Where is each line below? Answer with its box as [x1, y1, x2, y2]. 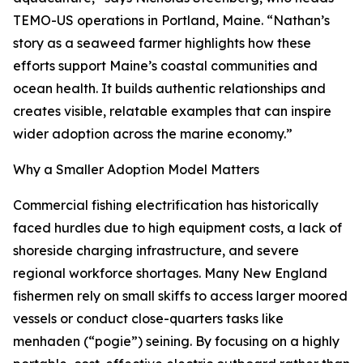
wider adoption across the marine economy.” [13, 126, 293, 143]
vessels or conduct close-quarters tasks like [13, 310, 284, 327]
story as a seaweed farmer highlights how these [13, 35, 311, 52]
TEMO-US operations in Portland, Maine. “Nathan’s [13, 12, 330, 29]
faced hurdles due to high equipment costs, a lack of [13, 220, 342, 237]
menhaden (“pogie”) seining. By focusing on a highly [13, 333, 340, 350]
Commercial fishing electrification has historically [13, 197, 318, 214]
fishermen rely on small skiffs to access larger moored [13, 288, 348, 305]
